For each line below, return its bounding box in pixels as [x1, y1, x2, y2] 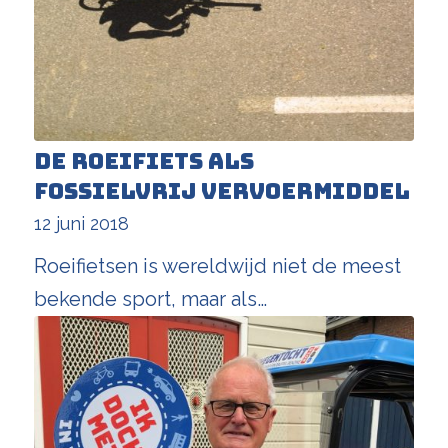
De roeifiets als [33, 147, 254, 177]
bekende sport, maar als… [33, 287, 267, 312]
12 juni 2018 [33, 213, 129, 235]
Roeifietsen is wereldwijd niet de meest [33, 254, 401, 279]
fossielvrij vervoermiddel [33, 177, 410, 207]
